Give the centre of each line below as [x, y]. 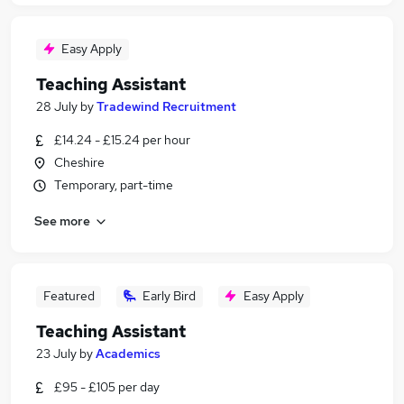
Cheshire [79, 162]
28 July [57, 106]
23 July [56, 353]
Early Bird [169, 296]
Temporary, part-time [114, 185]
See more [62, 220]
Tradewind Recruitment [166, 106]
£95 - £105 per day [107, 387]
